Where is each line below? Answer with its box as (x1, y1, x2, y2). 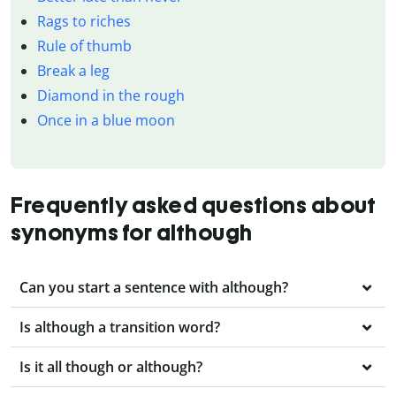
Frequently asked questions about (11, 191, 376, 218)
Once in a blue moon (36, 110, 175, 130)
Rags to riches (36, 11, 131, 31)
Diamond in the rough (36, 85, 185, 105)
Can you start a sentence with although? (19, 277, 288, 297)
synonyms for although (11, 218, 253, 246)
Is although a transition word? (19, 316, 220, 337)
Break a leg (36, 60, 110, 80)
